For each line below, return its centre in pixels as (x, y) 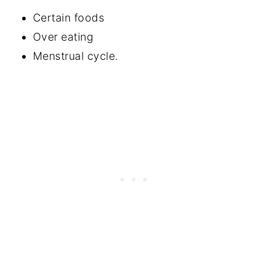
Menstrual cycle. (75, 56)
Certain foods (68, 17)
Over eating (63, 36)
